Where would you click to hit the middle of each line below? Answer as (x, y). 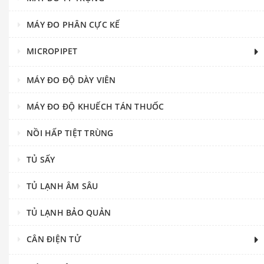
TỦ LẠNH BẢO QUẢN (69, 213)
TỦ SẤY (41, 160)
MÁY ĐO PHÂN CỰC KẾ (73, 25)
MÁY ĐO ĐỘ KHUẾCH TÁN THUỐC (95, 107)
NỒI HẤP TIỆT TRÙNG (70, 133)
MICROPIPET (52, 51)
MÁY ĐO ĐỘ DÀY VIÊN (71, 80)
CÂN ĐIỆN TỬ (54, 239)
